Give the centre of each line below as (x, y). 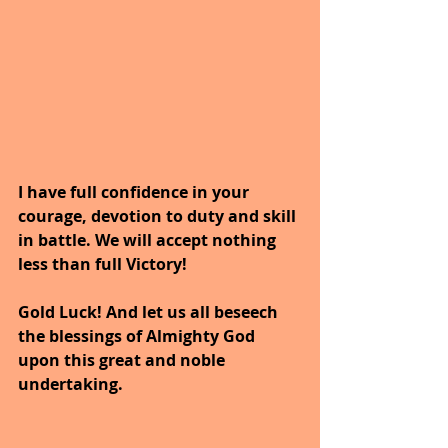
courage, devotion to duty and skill (159, 215)
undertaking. (70, 383)
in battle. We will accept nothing (149, 239)
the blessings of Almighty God (138, 335)
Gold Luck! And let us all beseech (150, 311)
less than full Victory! (102, 263)
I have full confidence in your (135, 191)
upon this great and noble (123, 359)
